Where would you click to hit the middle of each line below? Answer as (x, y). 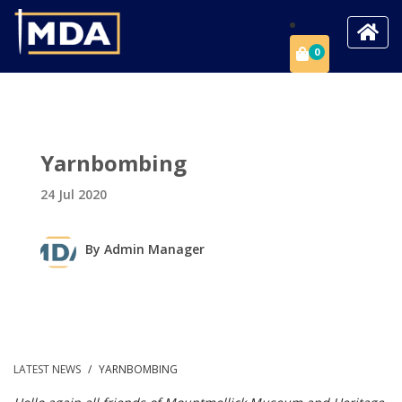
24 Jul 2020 (74, 194)
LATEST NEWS (48, 369)
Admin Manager (154, 249)
